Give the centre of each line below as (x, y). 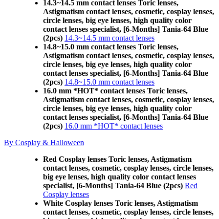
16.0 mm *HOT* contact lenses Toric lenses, (115, 91)
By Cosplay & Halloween (44, 142)
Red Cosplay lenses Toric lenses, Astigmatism (117, 159)
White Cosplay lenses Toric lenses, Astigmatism (120, 203)
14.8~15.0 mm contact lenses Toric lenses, (111, 47)
